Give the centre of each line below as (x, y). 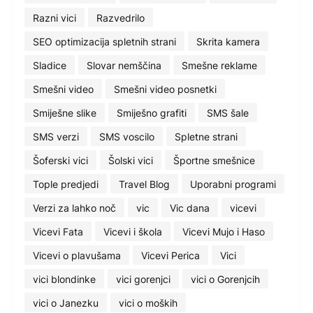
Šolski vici (131, 160)
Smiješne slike (65, 112)
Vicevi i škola (133, 231)
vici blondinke (64, 279)
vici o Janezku (66, 303)
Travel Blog (144, 184)
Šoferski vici (60, 160)
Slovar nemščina (124, 65)
